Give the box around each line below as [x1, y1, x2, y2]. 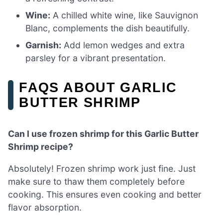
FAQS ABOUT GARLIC [19, 80, 177, 96]
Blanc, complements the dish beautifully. [25, 23, 190, 34]
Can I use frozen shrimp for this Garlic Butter [8, 128, 199, 139]
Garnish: [25, 40, 62, 51]
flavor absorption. [8, 202, 82, 213]
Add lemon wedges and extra [61, 40, 185, 51]
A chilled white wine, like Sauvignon [50, 10, 199, 21]
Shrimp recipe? [8, 141, 73, 152]
